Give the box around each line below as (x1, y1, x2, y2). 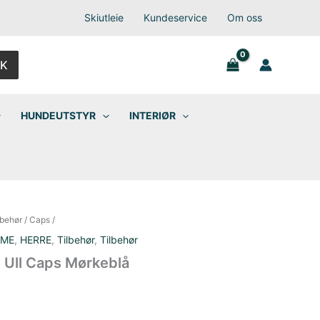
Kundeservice (143, 11, 207, 24)
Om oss (226, 11, 262, 24)
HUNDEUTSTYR (21, 109, 96, 121)
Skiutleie (84, 11, 124, 24)
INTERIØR (129, 109, 176, 121)
